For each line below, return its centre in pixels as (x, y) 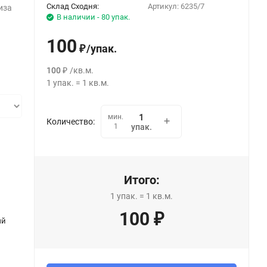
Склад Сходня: (73, 6)
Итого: (142, 180)
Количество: (71, 122)
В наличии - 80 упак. (94, 17)
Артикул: (164, 6)
